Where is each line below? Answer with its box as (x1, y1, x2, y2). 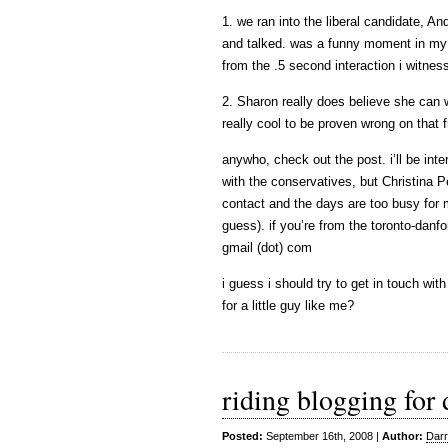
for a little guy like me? (222, 298, 354, 313)
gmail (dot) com (222, 240, 312, 255)
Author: (382, 430, 423, 442)
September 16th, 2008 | (263, 430, 382, 442)
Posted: (222, 430, 263, 442)
